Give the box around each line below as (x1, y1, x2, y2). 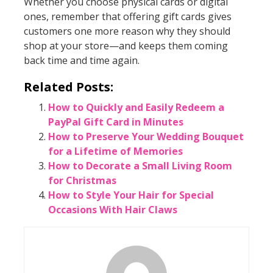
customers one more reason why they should (23, 24, 230, 38)
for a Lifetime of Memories (48, 144, 183, 158)
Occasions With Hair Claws (48, 202, 177, 216)
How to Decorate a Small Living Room (48, 158, 232, 172)
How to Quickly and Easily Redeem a (48, 100, 224, 114)
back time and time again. (23, 53, 140, 67)
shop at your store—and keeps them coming (23, 38, 228, 52)
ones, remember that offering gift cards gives (23, 9, 232, 23)
